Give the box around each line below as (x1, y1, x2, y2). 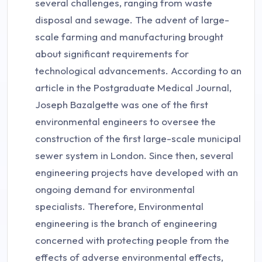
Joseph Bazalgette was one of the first (35, 98, 208, 111)
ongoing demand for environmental (35, 182, 195, 195)
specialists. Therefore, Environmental (35, 199, 204, 212)
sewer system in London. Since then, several (35, 149, 233, 161)
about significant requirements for (35, 47, 189, 60)
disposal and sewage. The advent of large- (35, 13, 229, 26)
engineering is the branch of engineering (35, 216, 217, 229)
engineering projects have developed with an (35, 166, 238, 178)
